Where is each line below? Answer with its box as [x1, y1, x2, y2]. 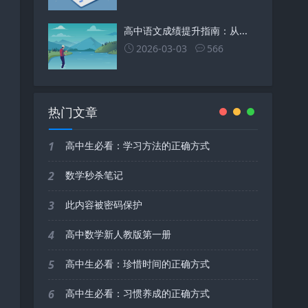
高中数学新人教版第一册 [65, 228, 171, 241]
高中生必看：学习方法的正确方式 [65, 139, 210, 153]
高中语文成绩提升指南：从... [123, 24, 247, 38]
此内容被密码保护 [65, 198, 142, 212]
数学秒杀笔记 [65, 168, 123, 182]
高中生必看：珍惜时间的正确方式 [65, 257, 210, 271]
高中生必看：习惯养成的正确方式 [65, 287, 210, 300]
